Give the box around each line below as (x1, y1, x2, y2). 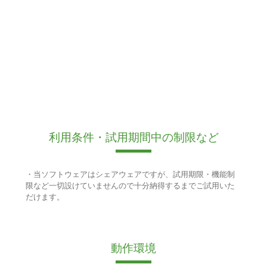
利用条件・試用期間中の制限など (48, 131, 219, 144)
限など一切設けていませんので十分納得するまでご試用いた (25, 181, 235, 191)
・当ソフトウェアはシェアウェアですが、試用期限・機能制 (25, 170, 235, 179)
